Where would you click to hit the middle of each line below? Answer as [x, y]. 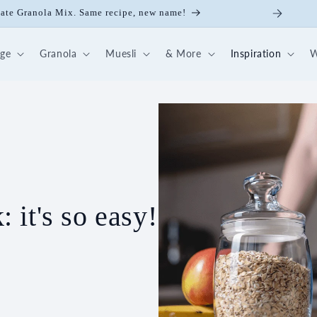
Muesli [121, 53]
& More [184, 53]
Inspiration [256, 53]
